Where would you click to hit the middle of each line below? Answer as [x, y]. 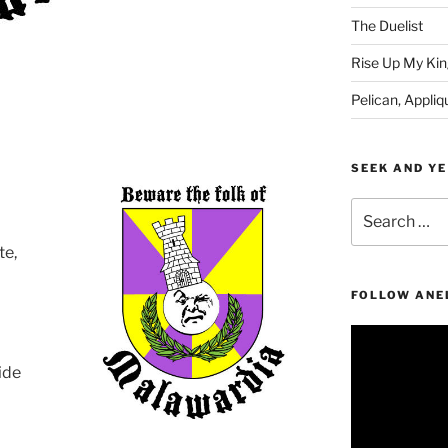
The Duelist [386, 25]
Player [370, 356]
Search [373, 207]
